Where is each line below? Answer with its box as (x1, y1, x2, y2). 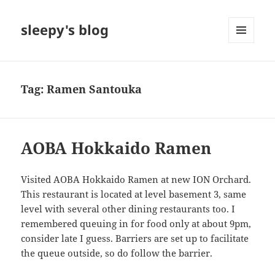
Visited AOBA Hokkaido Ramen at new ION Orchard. (21, 173, 252, 186)
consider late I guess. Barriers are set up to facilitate (21, 232, 249, 245)
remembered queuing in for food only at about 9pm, (21, 217, 252, 230)
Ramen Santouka (47, 82, 142, 97)
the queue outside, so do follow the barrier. (21, 247, 213, 260)
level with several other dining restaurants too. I (21, 203, 236, 215)
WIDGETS (228, 63, 263, 74)
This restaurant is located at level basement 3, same (21, 188, 247, 201)
